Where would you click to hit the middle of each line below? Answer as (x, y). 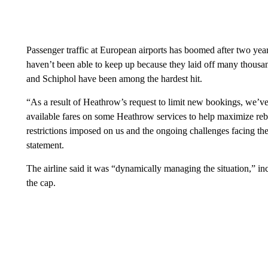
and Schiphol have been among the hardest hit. (114, 78)
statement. (45, 145)
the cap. (41, 182)
